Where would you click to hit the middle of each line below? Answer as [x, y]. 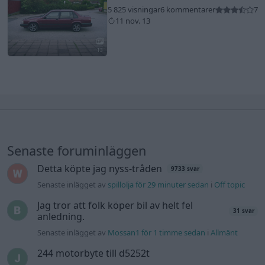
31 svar [243, 211]
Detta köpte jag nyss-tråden [100, 168]
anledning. [61, 216]
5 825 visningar [134, 10]
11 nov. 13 [132, 21]
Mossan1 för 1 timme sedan [157, 232]
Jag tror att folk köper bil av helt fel [115, 205]
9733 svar [185, 169]
